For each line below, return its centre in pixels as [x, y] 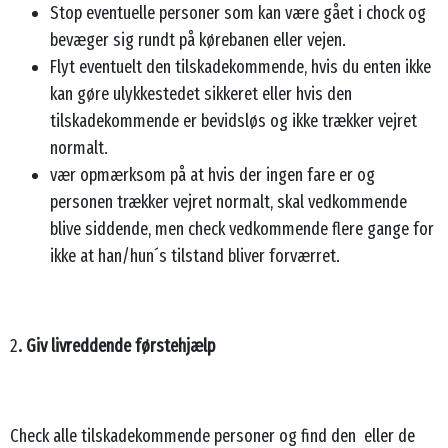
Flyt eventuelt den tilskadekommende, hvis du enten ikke [240, 66]
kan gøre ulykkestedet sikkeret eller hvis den [201, 93]
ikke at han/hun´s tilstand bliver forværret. [195, 255]
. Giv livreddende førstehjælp [116, 345]
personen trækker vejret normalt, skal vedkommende [228, 201]
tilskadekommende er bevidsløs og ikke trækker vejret [233, 120]
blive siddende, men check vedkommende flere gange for [242, 228]
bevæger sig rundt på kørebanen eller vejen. [198, 39]
